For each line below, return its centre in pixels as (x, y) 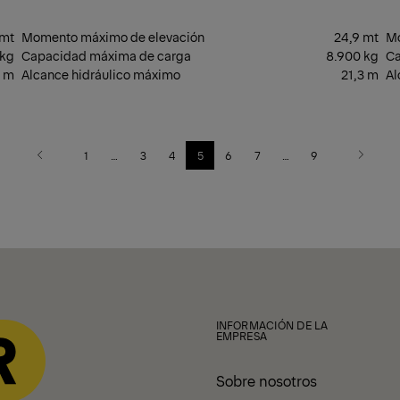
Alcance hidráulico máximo (101, 74)
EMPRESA (242, 335)
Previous (59, 162)
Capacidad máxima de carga (106, 55)
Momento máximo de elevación (113, 36)
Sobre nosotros (266, 380)
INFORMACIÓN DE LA (272, 325)
